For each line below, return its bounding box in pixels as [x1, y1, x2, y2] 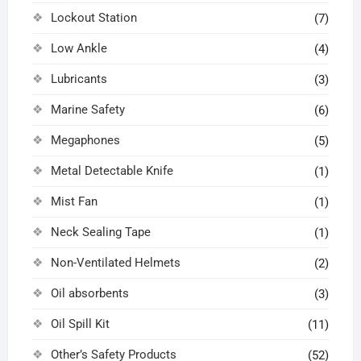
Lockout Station [50, 10, 137, 26]
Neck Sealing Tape [50, 225, 151, 240]
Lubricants [50, 72, 107, 87]
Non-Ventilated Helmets [50, 255, 180, 271]
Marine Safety [50, 102, 125, 118]
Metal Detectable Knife [50, 164, 173, 179]
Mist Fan [50, 194, 98, 210]
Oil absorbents [50, 286, 129, 301]
